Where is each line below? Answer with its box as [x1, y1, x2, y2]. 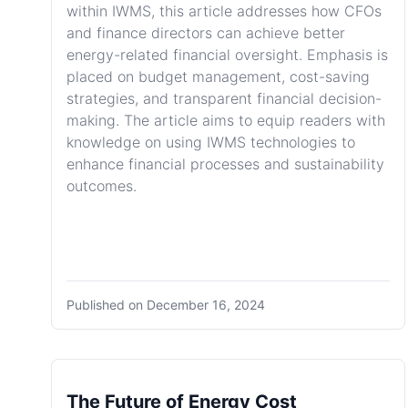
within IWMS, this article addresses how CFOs [66, 2, 382, 20]
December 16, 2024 [147, 297, 265, 312]
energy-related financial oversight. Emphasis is [66, 46, 388, 64]
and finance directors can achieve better [66, 24, 345, 42]
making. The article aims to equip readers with [66, 111, 385, 129]
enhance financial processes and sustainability [66, 155, 384, 173]
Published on [66, 297, 147, 312]
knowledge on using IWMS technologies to [66, 133, 355, 151]
